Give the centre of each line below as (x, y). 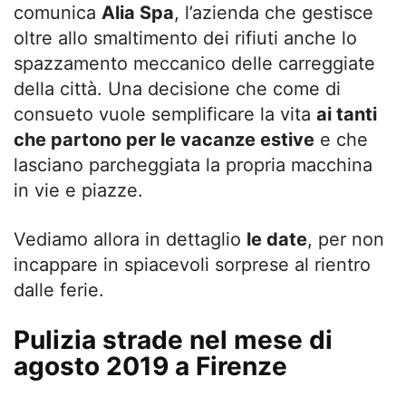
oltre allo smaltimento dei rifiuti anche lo (185, 38)
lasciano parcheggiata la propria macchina (193, 164)
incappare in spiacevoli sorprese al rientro (192, 264)
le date (277, 239)
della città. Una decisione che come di (177, 88)
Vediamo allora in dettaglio (130, 239)
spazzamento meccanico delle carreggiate (194, 63)
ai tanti (347, 114)
